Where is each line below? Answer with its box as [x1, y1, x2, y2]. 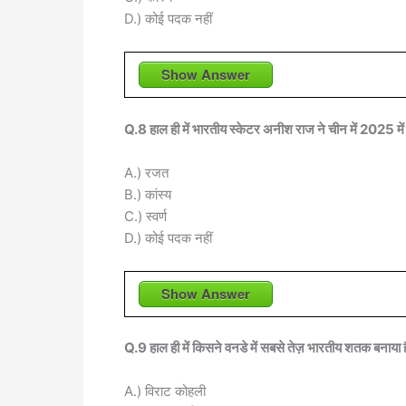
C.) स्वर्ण [124, 207, 167, 225]
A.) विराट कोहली [124, 382, 206, 401]
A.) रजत [124, 163, 169, 181]
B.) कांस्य [124, 185, 171, 203]
